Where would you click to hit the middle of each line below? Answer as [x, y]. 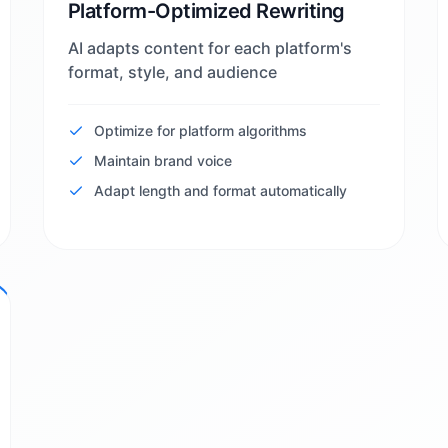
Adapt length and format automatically [220, 190]
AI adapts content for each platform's [209, 48]
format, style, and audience [172, 72]
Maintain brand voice [162, 160]
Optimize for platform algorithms [200, 130]
